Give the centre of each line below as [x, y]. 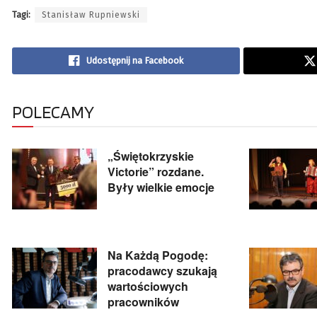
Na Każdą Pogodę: [158, 255]
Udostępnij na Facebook [134, 61]
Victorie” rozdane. [156, 172]
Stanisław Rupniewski [91, 15]
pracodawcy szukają [162, 271]
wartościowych [148, 287]
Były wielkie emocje [161, 188]
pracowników [143, 302]
